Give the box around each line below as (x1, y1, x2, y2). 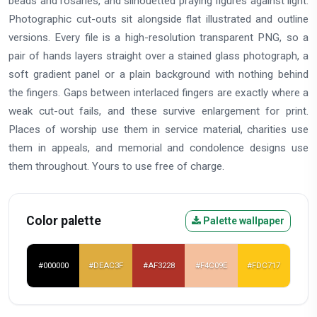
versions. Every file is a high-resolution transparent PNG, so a (8, 30, 309, 44)
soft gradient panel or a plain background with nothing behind (8, 67, 309, 81)
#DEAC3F (88, 260, 124, 270)
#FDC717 (247, 260, 281, 270)
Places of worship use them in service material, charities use (8, 122, 309, 136)
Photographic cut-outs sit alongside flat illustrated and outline (8, 12, 309, 25)
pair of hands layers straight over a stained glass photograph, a (8, 49, 309, 62)
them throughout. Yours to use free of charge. (8, 159, 224, 173)
